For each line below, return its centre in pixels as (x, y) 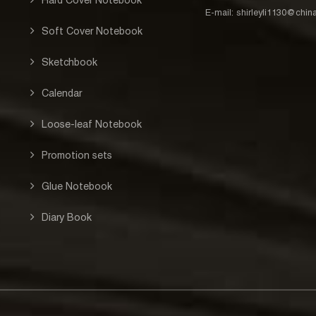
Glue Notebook (77, 186)
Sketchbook (69, 62)
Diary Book (66, 217)
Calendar (61, 93)
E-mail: (221, 12)
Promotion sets (77, 155)
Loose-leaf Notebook (91, 124)
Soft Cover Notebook (92, 31)
